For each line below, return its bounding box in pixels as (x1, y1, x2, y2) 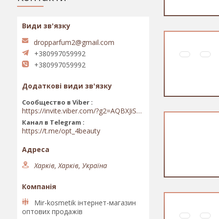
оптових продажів (22, 207, 83, 217)
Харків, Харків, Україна (34, 161, 107, 171)
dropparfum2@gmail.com (34, 38, 114, 47)
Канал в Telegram (22, 118, 81, 127)
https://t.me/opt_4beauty (22, 126, 100, 136)
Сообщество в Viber (22, 98, 89, 107)
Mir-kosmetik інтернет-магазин (34, 198, 136, 208)
